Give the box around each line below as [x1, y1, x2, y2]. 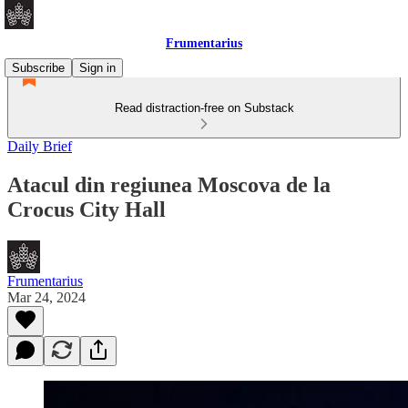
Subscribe [12, 61, 65, 75]
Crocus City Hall [7, 197, 166, 221]
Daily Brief [7, 138, 72, 154]
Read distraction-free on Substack [114, 101, 294, 115]
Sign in [79, 61, 116, 75]
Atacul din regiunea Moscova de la [7, 172, 331, 197]
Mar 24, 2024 [7, 289, 86, 305]
